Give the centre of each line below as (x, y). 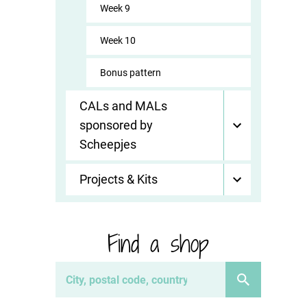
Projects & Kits (118, 179)
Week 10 (118, 40)
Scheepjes (108, 144)
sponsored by (116, 125)
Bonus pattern (130, 73)
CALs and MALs (123, 106)
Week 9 (115, 8)
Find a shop (158, 244)
